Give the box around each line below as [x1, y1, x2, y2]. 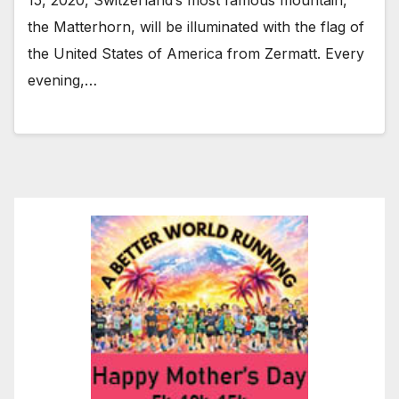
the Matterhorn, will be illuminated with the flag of [28, 17, 364, 36]
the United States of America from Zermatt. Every [28, 44, 364, 62]
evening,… [28, 70, 97, 89]
